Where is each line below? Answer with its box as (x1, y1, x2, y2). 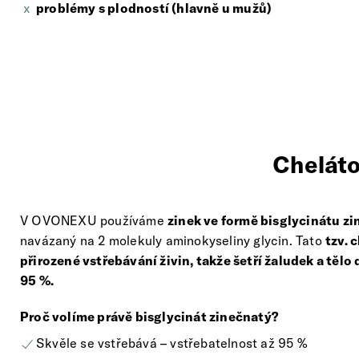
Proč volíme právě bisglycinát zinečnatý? (20, 309, 278, 325)
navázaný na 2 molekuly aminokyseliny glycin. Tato (20, 232, 326, 249)
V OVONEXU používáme (20, 212, 167, 229)
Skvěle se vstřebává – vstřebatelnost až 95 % (36, 335, 308, 352)
